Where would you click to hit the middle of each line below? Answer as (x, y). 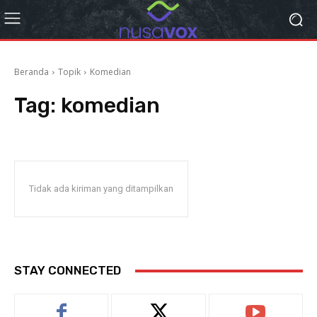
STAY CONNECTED (68, 270)
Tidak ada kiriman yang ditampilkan (101, 189)
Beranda (31, 72)
